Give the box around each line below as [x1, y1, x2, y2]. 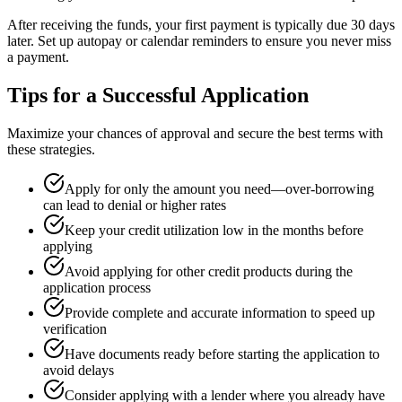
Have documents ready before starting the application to [65, 346, 380, 363]
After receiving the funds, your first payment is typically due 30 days [7, 17, 395, 33]
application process [43, 280, 151, 296]
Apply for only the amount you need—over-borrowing [65, 181, 374, 197]
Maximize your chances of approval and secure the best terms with [7, 126, 383, 142]
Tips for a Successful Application [7, 83, 309, 108]
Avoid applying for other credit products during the [65, 264, 353, 280]
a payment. [7, 49, 69, 66]
